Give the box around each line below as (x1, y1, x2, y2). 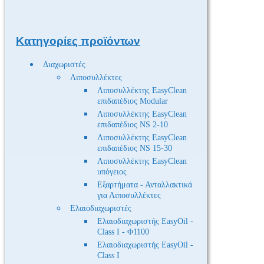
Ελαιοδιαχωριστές (70, 204, 131, 213)
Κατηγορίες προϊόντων (16, 35, 140, 48)
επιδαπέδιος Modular (97, 97, 168, 106)
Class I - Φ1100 (97, 227, 149, 237)
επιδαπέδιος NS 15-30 (97, 144, 172, 153)
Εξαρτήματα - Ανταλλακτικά (97, 180, 192, 190)
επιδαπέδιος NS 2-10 (97, 120, 168, 130)
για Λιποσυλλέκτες (97, 191, 161, 200)
